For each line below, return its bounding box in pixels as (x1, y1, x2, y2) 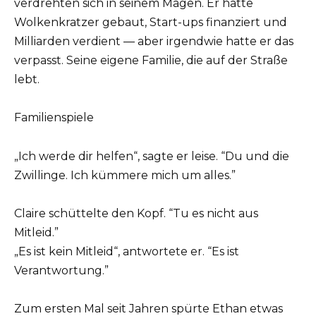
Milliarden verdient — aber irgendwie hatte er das (14, 35, 293, 49)
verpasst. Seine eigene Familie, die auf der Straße (14, 54, 288, 68)
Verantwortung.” (14, 263, 109, 277)
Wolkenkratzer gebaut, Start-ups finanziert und (14, 16, 287, 30)
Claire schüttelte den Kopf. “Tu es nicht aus (14, 206, 258, 220)
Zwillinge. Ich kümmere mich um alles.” (14, 168, 236, 182)
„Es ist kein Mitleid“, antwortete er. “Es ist (14, 244, 239, 258)
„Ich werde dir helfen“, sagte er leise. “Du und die (14, 149, 289, 163)
